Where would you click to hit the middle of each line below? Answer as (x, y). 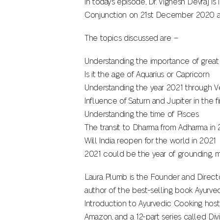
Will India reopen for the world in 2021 (150, 141)
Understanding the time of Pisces (142, 114)
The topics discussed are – (132, 38)
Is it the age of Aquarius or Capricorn (147, 75)
